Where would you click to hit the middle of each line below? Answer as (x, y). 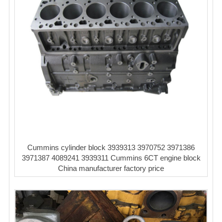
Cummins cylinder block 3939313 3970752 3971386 (111, 147)
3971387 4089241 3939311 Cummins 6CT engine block (111, 158)
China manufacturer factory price (111, 168)
